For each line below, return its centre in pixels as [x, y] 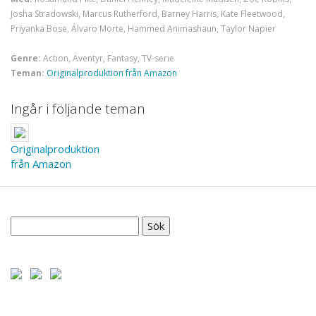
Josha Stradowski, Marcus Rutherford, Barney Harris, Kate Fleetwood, [148, 13]
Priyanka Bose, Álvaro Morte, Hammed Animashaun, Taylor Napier [143, 28]
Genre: [26, 58]
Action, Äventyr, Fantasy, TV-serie [108, 58]
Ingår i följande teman [78, 109]
